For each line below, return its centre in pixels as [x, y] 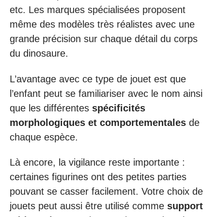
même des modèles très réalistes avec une [102, 24]
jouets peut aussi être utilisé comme [88, 206]
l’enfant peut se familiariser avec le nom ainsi [106, 93]
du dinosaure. [39, 53]
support [185, 206]
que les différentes [51, 108]
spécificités [119, 108]
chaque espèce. [44, 137]
